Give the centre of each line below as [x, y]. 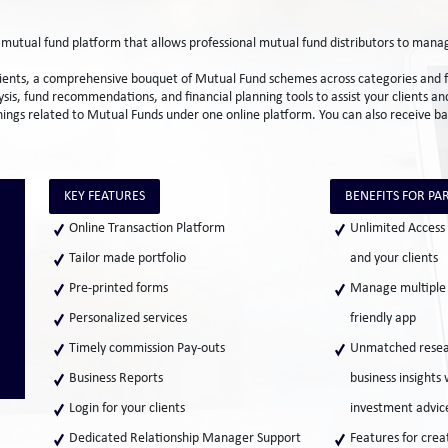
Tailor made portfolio [127, 258]
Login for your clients [126, 408]
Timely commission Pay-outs [146, 348]
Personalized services [127, 318]
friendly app [382, 318]
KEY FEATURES [104, 196]
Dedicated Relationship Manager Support [184, 438]
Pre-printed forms [118, 288]
